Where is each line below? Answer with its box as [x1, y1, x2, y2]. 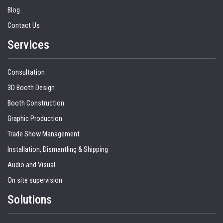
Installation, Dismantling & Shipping [7, 145, 108, 154]
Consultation [7, 68, 45, 77]
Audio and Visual [7, 161, 55, 170]
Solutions [7, 193, 52, 207]
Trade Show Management [7, 130, 80, 139]
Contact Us [7, 21, 40, 30]
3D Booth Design [7, 84, 55, 93]
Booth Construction [7, 99, 64, 108]
